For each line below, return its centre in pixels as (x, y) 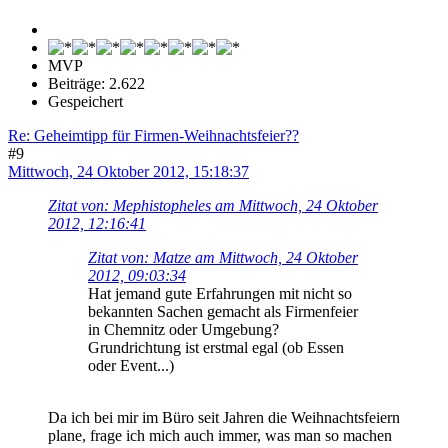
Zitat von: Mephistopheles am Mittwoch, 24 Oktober (213, 205)
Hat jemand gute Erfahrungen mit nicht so (220, 293)
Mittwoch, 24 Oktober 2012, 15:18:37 (128, 171)
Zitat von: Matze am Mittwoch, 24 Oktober (223, 257)
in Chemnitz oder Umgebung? (183, 329)
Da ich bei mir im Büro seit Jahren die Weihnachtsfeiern (224, 417)
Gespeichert (85, 101)
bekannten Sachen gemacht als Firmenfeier (223, 311)
